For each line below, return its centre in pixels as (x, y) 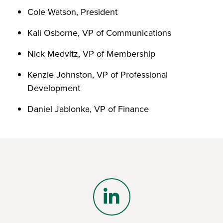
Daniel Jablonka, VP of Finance (88, 109)
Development (54, 88)
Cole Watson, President (72, 12)
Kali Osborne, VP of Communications (99, 33)
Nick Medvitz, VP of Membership (91, 54)
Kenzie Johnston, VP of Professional (98, 75)
